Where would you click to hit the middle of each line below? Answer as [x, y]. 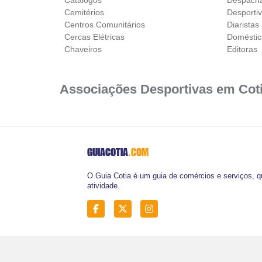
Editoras [242, 49]
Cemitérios [85, 12]
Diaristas [243, 24]
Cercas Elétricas [95, 37]
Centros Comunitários [105, 24]
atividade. [104, 185]
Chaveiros [83, 49]
